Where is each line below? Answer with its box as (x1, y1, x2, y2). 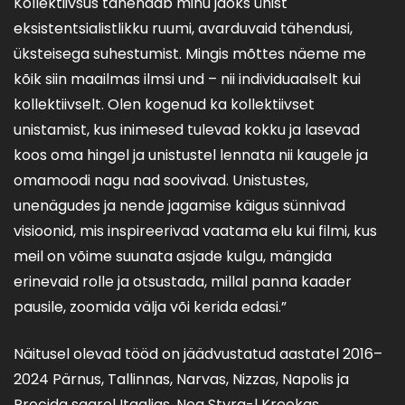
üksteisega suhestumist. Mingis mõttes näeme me (14, 43, 366, 64)
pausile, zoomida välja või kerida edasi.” (14, 297, 287, 317)
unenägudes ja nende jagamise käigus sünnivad (14, 195, 345, 216)
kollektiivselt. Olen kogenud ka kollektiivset (14, 94, 315, 115)
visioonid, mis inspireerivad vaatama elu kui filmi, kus (14, 221, 377, 241)
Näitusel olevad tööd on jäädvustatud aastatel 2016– (14, 344, 382, 364)
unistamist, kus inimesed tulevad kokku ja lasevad (14, 119, 360, 140)
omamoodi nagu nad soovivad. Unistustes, (14, 170, 308, 191)
